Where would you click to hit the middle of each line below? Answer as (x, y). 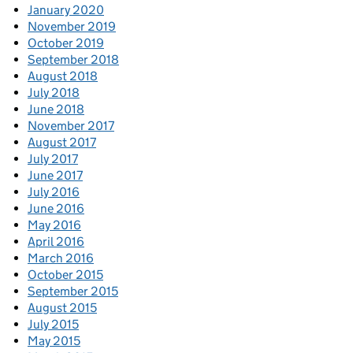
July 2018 (54, 92)
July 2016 (54, 191)
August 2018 (63, 76)
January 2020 (66, 9)
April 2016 (56, 241)
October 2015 (65, 274)
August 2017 (62, 142)
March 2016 (61, 258)
